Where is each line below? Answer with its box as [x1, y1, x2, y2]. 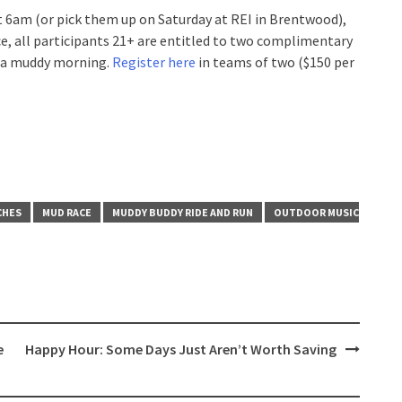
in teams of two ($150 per [196, 53, 354, 71]
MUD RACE [42, 205, 92, 219]
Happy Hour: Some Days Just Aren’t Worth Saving [24, 340, 336, 358]
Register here [112, 53, 196, 71]
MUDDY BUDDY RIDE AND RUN [112, 205, 253, 219]
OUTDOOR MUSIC [274, 205, 359, 219]
